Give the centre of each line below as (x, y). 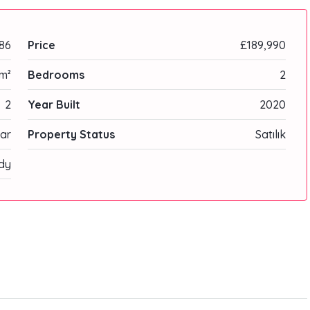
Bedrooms (56, 75)
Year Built (54, 105)
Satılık (271, 135)
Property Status (71, 135)
